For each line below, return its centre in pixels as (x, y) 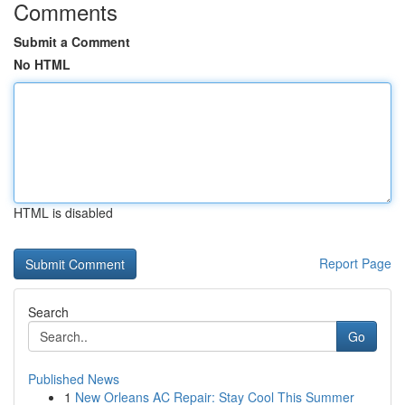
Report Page (355, 263)
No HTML (42, 64)
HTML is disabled (63, 212)
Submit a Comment (72, 42)
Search (48, 312)
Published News (74, 379)
